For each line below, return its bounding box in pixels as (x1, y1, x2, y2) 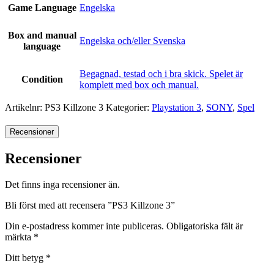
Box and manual (7, 29, 76, 40)
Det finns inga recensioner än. (5, 179, 120, 190)
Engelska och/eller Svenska (80, 35, 185, 46)
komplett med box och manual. (80, 79, 199, 90)
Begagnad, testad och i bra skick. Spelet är (80, 68, 243, 79)
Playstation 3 (152, 102, 201, 113)
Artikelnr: (5, 102, 45, 113)
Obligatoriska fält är (166, 221, 243, 232)
